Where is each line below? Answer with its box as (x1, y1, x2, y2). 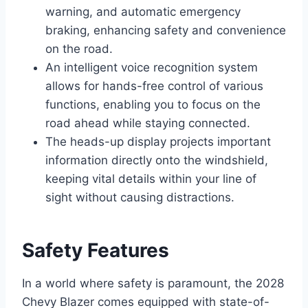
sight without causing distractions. (45, 190, 234, 205)
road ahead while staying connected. (45, 116, 250, 131)
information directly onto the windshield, (45, 153, 268, 168)
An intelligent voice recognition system (45, 60, 258, 75)
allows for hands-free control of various (45, 79, 263, 93)
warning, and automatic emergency (45, 5, 241, 19)
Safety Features (22, 239, 169, 263)
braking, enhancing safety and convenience (45, 23, 286, 38)
